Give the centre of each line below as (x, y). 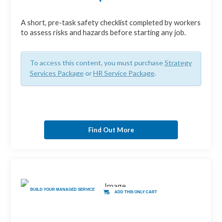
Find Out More (111, 130)
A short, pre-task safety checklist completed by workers (111, 23)
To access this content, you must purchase (97, 63)
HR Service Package (124, 73)
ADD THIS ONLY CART (136, 192)
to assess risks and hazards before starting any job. (104, 33)
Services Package (56, 73)
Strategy (178, 63)
